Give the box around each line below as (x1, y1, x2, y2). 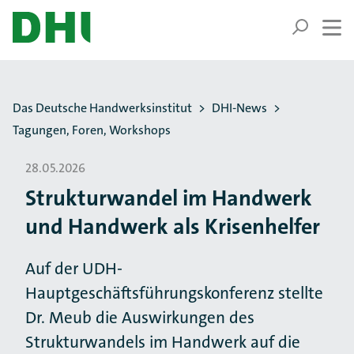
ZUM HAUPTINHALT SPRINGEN (21, 14, 190, 31)
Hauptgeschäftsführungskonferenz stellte (25, 282, 323, 304)
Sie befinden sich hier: (12, 91, 130, 107)
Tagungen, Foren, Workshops (13, 122, 171, 138)
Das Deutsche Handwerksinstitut (13, 100, 192, 116)
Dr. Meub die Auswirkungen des (25, 307, 254, 329)
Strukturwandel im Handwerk (25, 184, 312, 213)
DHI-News (212, 100, 267, 116)
